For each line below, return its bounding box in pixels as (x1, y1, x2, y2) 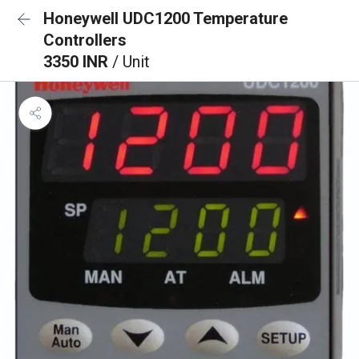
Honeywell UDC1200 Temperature (43, 9, 288, 28)
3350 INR (43, 52, 112, 71)
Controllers (43, 30, 127, 50)
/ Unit (112, 52, 150, 71)
